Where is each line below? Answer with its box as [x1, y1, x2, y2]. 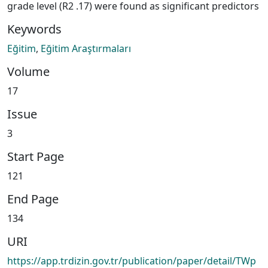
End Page [7, 190, 59, 207]
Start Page [7, 148, 64, 165]
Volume [7, 63, 50, 80]
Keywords [7, 20, 62, 37]
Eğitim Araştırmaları [41, 41, 131, 55]
